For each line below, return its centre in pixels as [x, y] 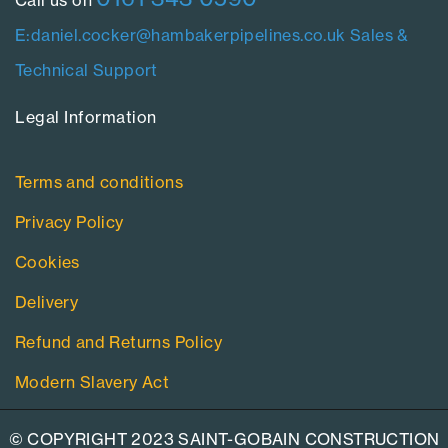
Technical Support [86, 69]
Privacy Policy [69, 221]
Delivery [47, 301]
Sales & [379, 34]
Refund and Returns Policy [118, 341]
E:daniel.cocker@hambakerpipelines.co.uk [180, 34]
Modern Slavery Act [92, 381]
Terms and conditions [99, 181]
